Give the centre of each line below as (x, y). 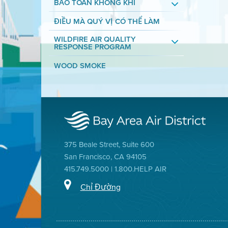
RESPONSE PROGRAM (92, 47)
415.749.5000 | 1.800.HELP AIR (115, 169)
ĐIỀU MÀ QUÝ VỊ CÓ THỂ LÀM (107, 21)
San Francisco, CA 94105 (105, 157)
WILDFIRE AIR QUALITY (95, 39)
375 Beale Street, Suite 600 (109, 145)
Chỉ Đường (100, 187)
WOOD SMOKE (80, 66)
